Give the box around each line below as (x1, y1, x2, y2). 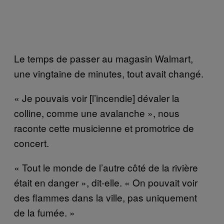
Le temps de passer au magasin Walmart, (14, 51, 193, 65)
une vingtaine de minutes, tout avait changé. (14, 66, 203, 80)
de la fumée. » (14, 205, 75, 219)
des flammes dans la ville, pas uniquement (14, 190, 197, 204)
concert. (14, 135, 49, 149)
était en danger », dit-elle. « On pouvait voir (14, 175, 197, 189)
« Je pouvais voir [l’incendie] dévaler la (14, 90, 179, 104)
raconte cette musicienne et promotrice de (14, 120, 194, 134)
